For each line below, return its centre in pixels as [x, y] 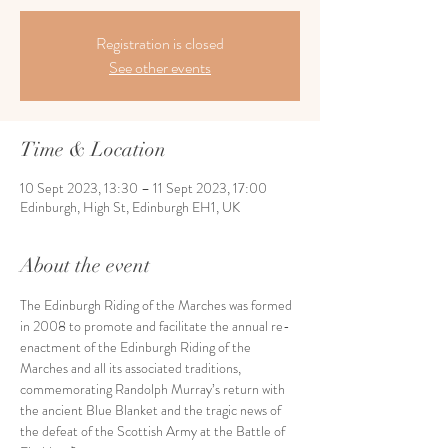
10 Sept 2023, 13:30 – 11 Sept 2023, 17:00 [143, 188]
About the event [85, 265]
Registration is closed [160, 43]
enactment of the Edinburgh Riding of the [137, 347]
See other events [160, 67]
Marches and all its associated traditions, [132, 368]
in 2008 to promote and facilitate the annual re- [155, 326]
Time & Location [93, 149]
